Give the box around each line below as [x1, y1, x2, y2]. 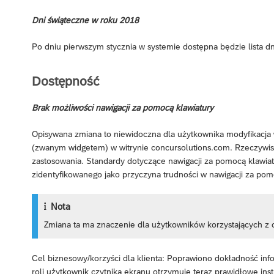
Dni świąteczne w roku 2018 [32, 15, 139, 26]
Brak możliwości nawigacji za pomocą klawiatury [32, 102, 213, 113]
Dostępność [32, 73, 99, 88]
